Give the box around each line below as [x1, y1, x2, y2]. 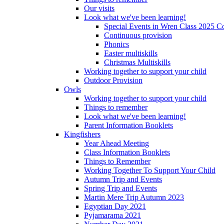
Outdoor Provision [84, 75, 142, 84]
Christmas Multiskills [104, 57, 170, 66]
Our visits [84, 3, 114, 12]
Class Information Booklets [84, 147, 170, 156]
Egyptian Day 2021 [84, 201, 146, 210]
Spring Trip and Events [84, 183, 157, 192]
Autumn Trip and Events [84, 174, 162, 183]
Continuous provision [104, 30, 172, 39]
